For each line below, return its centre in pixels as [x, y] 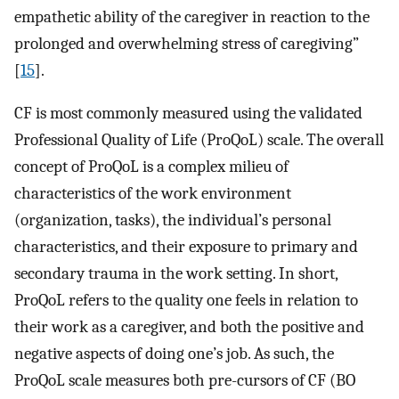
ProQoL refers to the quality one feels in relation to [186, 301]
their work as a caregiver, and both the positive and [189, 327]
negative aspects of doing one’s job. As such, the [174, 354]
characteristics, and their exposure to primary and [186, 247]
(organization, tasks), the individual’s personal [173, 220]
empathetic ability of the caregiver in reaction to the [192, 16]
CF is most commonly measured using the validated [188, 114]
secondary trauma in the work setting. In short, [176, 274]
